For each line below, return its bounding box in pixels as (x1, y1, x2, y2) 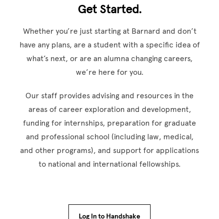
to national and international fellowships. (38, 159, 181, 169)
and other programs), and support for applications (20, 146, 199, 155)
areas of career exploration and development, (28, 105, 191, 114)
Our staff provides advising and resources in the (25, 91, 194, 100)
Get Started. (77, 2, 142, 16)
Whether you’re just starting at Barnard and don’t (22, 26, 197, 36)
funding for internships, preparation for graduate (23, 118, 196, 128)
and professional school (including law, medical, (25, 132, 194, 141)
